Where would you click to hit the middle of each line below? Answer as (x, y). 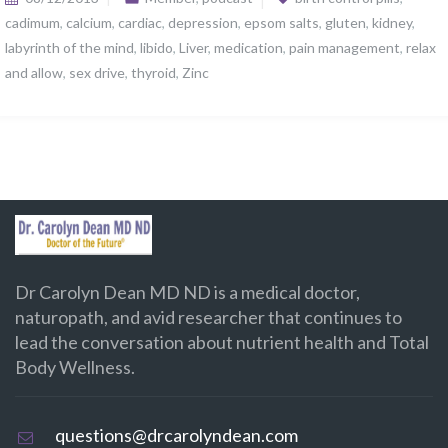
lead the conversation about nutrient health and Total (222, 342)
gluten (345, 22)
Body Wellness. (75, 367)
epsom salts (281, 22)
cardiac (140, 22)
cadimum (32, 22)
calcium (89, 22)
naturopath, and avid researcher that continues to (208, 317)
